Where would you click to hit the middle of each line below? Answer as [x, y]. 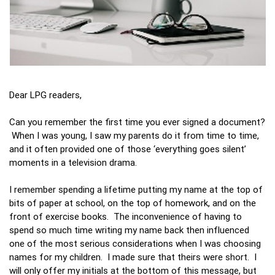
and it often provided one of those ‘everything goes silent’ [128, 149]
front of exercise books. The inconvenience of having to [126, 216]
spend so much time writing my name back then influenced [129, 230]
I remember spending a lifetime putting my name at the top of [136, 189]
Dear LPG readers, [45, 95]
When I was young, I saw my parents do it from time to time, [134, 135]
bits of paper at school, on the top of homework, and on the [133, 203]
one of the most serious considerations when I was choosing [135, 243]
